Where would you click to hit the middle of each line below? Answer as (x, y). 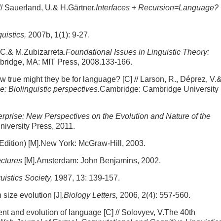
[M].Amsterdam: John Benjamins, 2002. (92, 161)
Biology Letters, (92, 195)
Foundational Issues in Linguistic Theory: (137, 52)
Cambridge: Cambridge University (159, 89)
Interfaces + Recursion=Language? (157, 8)
